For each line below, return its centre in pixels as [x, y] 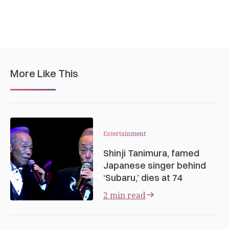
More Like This [44, 73]
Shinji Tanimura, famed [151, 153]
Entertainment [124, 133]
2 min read [124, 195]
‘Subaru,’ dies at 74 [143, 177]
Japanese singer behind [154, 165]
